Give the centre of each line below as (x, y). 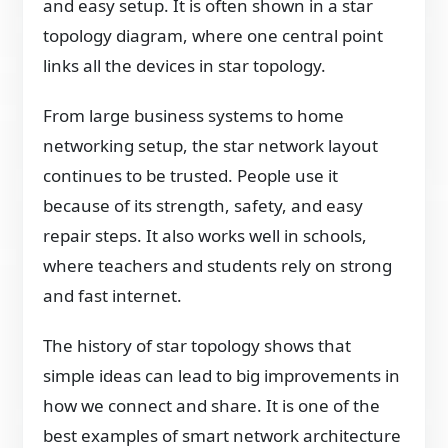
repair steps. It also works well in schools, (205, 235)
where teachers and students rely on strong (218, 265)
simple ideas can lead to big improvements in (222, 375)
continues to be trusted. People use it (191, 175)
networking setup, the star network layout (211, 145)
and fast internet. (113, 295)
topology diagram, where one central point (213, 35)
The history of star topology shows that (197, 345)
